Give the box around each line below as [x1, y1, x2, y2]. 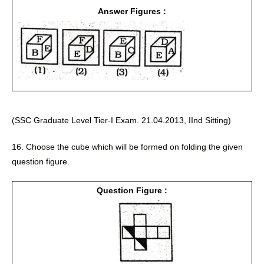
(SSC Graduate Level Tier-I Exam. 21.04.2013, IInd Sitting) [12, 115, 231, 125]
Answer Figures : [98, 6, 166, 16]
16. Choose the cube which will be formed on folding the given [12, 141, 243, 151]
